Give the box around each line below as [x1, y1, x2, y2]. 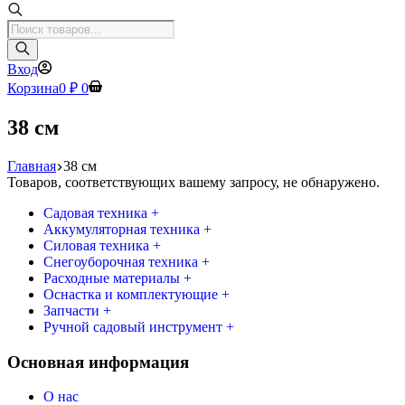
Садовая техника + [43, 204, 159, 221]
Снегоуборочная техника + [43, 253, 210, 269]
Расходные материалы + [43, 269, 192, 286]
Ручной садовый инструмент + [43, 318, 234, 334]
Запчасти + [43, 302, 111, 318]
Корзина [7, 80, 59, 96]
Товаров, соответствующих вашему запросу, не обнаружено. [7, 174, 380, 190]
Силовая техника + [43, 237, 161, 253]
